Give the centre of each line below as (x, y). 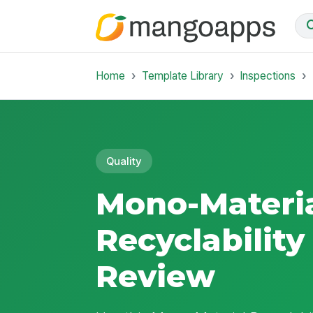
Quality (124, 161)
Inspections (268, 75)
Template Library (182, 75)
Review (156, 276)
